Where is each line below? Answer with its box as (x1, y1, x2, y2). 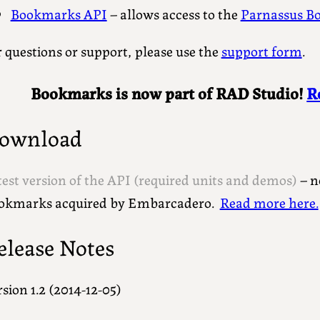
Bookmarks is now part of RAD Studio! (31, 81, 307, 105)
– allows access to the (106, 3, 241, 24)
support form (221, 40, 302, 61)
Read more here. (219, 191, 319, 213)
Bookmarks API (10, 3, 107, 24)
